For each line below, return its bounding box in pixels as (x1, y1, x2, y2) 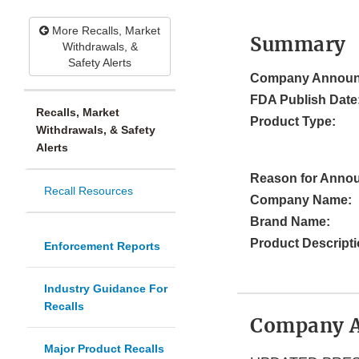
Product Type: (250, 115, 336, 129)
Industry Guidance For (44, 282, 167, 296)
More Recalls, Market (49, 24, 160, 38)
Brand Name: (250, 215, 330, 229)
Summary (250, 32, 346, 58)
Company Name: (250, 193, 352, 208)
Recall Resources (44, 184, 133, 198)
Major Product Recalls (44, 342, 164, 356)
